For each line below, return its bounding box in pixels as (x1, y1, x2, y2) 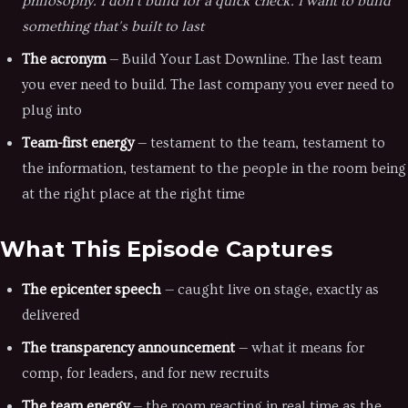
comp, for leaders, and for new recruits (22, 365, 270, 382)
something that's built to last (22, 18, 204, 35)
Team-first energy (22, 135, 134, 151)
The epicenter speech (22, 281, 161, 298)
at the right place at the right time (22, 186, 245, 202)
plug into (22, 102, 82, 118)
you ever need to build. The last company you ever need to (22, 76, 394, 93)
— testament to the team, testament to (134, 135, 385, 151)
